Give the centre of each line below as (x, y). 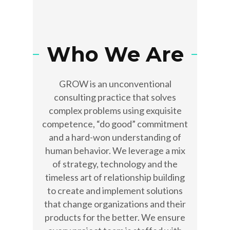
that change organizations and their (115, 204)
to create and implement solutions (115, 191)
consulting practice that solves (115, 97)
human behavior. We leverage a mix (115, 151)
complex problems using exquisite (115, 111)
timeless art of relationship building (115, 177)
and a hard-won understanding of (115, 137)
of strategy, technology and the (115, 164)
